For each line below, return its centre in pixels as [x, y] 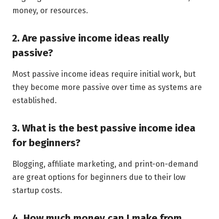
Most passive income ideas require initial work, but [104, 74]
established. [34, 101]
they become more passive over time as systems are [107, 88]
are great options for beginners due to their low [99, 177]
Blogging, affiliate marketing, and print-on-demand [105, 164]
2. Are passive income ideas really [91, 38]
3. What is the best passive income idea [104, 128]
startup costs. [37, 191]
